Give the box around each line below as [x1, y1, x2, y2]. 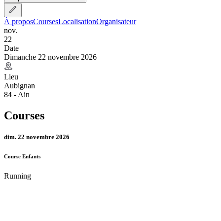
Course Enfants [4, 153, 40, 159]
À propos [4, 17, 33, 26]
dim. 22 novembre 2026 [4, 133, 70, 141]
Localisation [58, 17, 96, 26]
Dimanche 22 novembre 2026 [4, 52, 97, 61]
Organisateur [96, 17, 136, 26]
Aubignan [4, 81, 35, 90]
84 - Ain [4, 90, 30, 99]
